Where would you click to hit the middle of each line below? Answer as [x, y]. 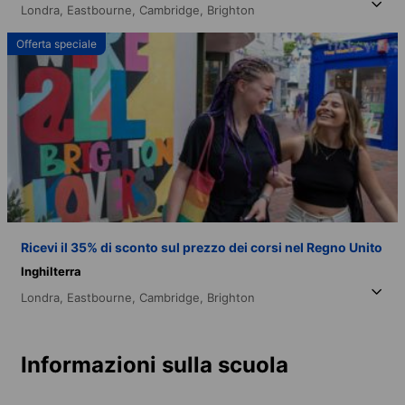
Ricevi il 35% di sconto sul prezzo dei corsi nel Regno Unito [202, 247]
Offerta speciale [57, 43]
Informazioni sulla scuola [155, 364]
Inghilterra [51, 271]
